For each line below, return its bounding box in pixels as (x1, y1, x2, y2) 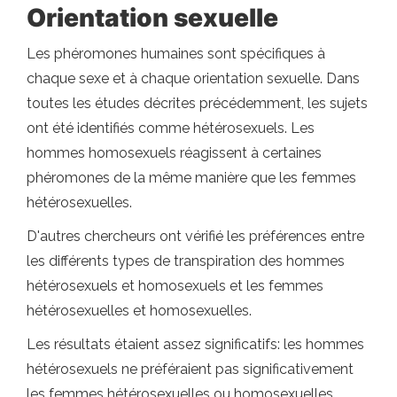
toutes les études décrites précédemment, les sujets (27, 95, 368, 112)
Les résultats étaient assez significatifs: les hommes (27, 336, 364, 353)
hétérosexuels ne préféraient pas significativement (27, 361, 354, 378)
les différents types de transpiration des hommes (27, 253, 345, 269)
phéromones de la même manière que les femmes (27, 169, 356, 186)
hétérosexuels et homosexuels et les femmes (27, 277, 323, 294)
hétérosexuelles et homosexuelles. (27, 302, 252, 319)
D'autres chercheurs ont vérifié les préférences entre (27, 228, 364, 245)
